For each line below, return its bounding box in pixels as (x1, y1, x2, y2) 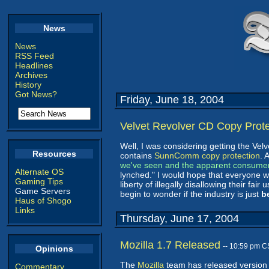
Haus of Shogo (15, 196, 71, 205)
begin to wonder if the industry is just (120, 189, 261, 199)
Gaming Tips (15, 177, 63, 186)
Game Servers (15, 186, 70, 196)
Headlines (15, 61, 53, 70)
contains (120, 151, 154, 160)
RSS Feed (15, 51, 54, 61)
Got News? (15, 89, 57, 99)
